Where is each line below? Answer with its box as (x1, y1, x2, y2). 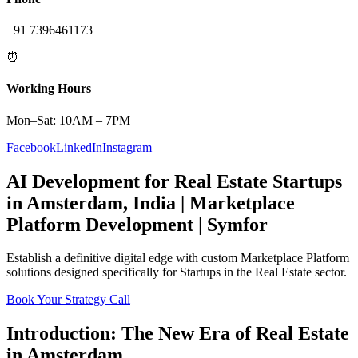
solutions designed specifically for (6, 265, 180, 280)
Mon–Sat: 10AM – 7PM (6, 113, 130, 127)
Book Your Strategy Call (6, 292, 130, 307)
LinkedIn (56, 140, 102, 154)
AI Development (6, 170, 140, 192)
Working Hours (6, 82, 91, 96)
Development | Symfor (81, 213, 268, 235)
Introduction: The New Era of (6, 323, 256, 344)
